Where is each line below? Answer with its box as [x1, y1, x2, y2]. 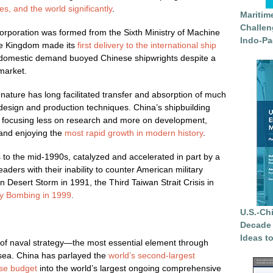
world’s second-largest [108, 250, 195, 260]
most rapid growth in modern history [65, 128, 203, 138]
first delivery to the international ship [77, 40, 216, 50]
